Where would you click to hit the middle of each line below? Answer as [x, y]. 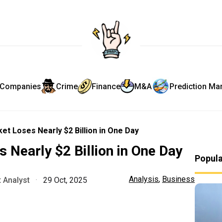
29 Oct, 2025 [64, 180]
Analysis [144, 179]
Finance [106, 86]
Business [178, 179]
